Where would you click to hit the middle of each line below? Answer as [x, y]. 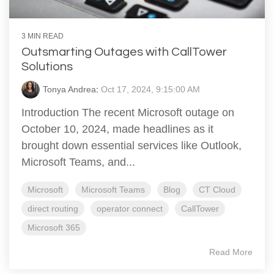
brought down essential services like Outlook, [131, 146]
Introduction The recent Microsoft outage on [128, 113]
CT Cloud [217, 190]
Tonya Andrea [69, 90]
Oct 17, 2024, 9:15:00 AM [150, 90]
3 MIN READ [43, 36]
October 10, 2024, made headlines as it [117, 129]
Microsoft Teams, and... [78, 162]
